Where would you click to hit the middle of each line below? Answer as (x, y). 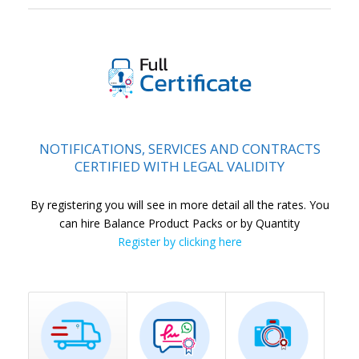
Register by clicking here (179, 242)
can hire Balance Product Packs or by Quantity (179, 224)
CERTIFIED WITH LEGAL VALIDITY (179, 167)
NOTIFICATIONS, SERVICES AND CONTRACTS (179, 149)
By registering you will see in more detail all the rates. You (179, 205)
